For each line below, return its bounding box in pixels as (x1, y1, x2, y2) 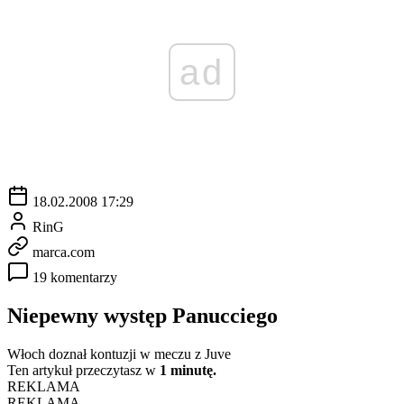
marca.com (32, 243, 95, 260)
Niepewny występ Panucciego (7, 303, 278, 327)
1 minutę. (160, 362, 216, 378)
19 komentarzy (32, 269, 117, 285)
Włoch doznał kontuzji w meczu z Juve (7, 345, 231, 362)
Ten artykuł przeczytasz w (7, 362, 160, 378)
